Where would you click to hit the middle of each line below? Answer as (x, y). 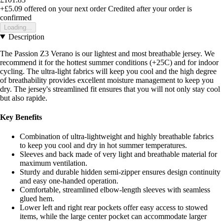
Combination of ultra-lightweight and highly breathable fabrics (117, 137)
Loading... (18, 27)
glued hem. (37, 199)
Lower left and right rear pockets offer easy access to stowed (114, 208)
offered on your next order (64, 8)
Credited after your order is (150, 8)
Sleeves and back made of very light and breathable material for (118, 154)
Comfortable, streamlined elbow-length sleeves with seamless (115, 190)
